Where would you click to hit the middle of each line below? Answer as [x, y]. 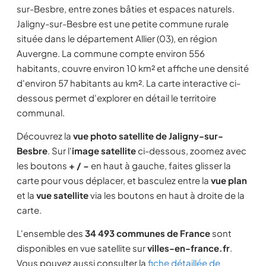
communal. [41, 113]
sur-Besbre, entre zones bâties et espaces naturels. [126, 9]
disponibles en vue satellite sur [82, 248]
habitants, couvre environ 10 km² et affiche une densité [133, 68]
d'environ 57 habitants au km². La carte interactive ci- [129, 83]
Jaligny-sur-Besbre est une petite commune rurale [123, 23]
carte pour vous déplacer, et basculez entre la [114, 180]
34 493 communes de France [148, 233]
